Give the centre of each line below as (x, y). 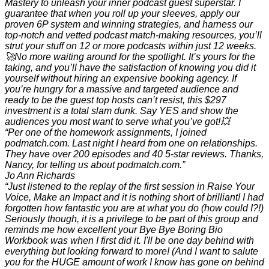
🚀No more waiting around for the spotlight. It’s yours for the (130, 56)
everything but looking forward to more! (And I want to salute (131, 251)
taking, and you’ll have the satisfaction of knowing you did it (130, 67)
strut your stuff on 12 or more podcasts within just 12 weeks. (131, 46)
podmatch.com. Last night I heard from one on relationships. (131, 143)
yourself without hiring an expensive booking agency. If (121, 78)
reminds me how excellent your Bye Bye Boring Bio (114, 229)
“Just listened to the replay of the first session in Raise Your (130, 186)
